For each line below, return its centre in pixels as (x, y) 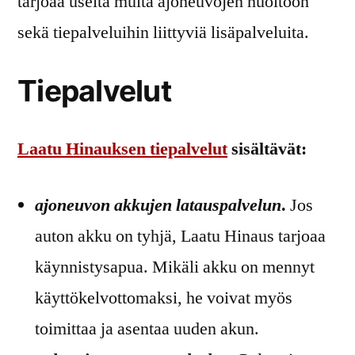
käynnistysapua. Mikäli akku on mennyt (175, 267)
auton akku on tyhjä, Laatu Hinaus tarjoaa (180, 236)
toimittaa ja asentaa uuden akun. (147, 328)
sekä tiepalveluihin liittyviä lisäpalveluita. (163, 32)
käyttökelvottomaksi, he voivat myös (164, 298)
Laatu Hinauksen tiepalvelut (122, 149)
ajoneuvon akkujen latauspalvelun (158, 205)
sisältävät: (267, 149)
